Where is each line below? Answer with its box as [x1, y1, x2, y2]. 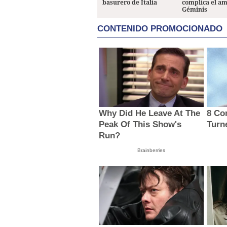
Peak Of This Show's [99, 119, 182, 129]
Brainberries [137, 147, 165, 153]
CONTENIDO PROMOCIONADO [97, 24, 222, 34]
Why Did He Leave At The [99, 108, 201, 118]
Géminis [182, 5, 208, 14]
